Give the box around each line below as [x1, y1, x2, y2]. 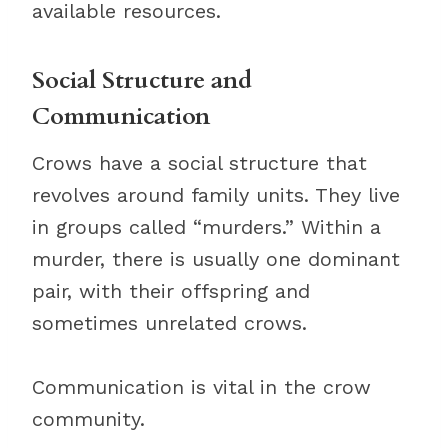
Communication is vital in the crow [32, 375, 371, 399]
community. [32, 407, 145, 431]
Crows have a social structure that [32, 151, 367, 175]
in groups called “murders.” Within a [32, 215, 381, 239]
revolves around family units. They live [32, 183, 400, 207]
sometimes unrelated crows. [32, 311, 307, 335]
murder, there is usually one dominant [32, 247, 400, 271]
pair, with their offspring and [32, 279, 310, 303]
